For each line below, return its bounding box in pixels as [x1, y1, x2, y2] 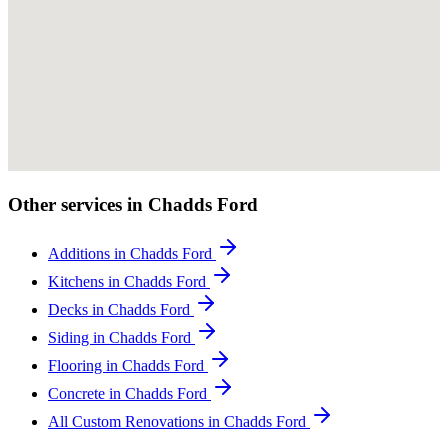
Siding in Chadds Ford [48, 328, 195, 346]
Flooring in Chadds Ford [48, 356, 208, 374]
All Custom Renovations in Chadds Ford [48, 412, 310, 430]
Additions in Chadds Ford [48, 244, 216, 262]
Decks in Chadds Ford [48, 300, 194, 318]
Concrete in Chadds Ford [48, 384, 211, 402]
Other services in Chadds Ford [8, 193, 258, 215]
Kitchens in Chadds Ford [48, 272, 210, 290]
